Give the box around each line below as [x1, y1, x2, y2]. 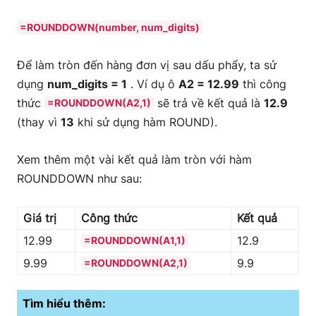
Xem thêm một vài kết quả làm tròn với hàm [17, 152, 252, 166]
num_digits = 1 [47, 77, 127, 91]
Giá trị [23, 211, 56, 225]
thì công [239, 77, 286, 91]
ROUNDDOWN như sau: [17, 171, 142, 186]
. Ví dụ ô [127, 77, 178, 91]
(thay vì [17, 115, 61, 129]
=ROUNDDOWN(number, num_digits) [20, 21, 200, 33]
